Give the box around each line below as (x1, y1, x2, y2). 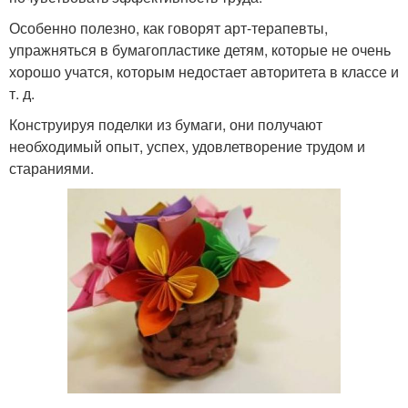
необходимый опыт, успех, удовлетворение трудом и (9, 135, 365, 157)
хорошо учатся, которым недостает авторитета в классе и (9, 60, 399, 82)
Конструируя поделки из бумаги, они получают (9, 113, 322, 135)
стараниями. (9, 157, 94, 178)
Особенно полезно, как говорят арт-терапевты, (9, 16, 328, 38)
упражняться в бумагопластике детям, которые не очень (9, 38, 391, 60)
